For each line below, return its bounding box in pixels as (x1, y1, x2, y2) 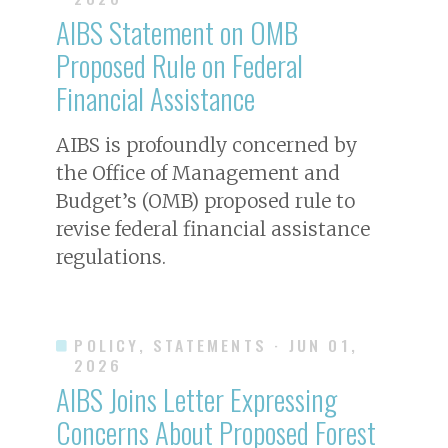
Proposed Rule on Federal (56, 43, 303, 86)
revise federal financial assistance (56, 216, 370, 241)
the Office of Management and (56, 160, 340, 185)
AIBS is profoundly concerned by (56, 132, 357, 157)
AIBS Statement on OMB (56, 10, 298, 53)
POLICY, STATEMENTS (74, 332, 267, 357)
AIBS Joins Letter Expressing (56, 377, 337, 420)
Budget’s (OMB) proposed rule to (56, 188, 355, 213)
